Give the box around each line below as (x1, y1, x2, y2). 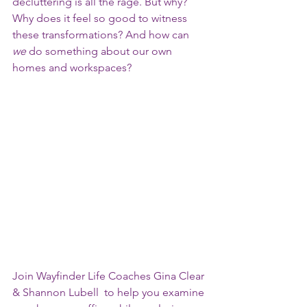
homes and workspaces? (12, 61, 134, 74)
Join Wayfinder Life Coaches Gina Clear (12, 269, 207, 283)
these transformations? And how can (12, 28, 192, 41)
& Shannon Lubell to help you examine (12, 286, 207, 299)
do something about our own (26, 45, 175, 58)
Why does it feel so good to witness (12, 12, 190, 25)
